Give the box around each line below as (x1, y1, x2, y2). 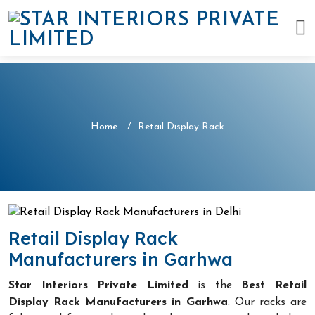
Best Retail (241, 280, 307, 291)
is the (188, 280, 242, 291)
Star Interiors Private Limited (8, 280, 188, 291)
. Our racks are (227, 297, 307, 308)
